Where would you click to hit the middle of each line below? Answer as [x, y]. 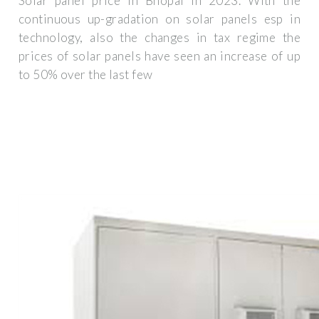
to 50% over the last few [86, 75]
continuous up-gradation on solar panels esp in [159, 19]
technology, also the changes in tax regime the [159, 38]
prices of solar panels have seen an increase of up [159, 56]
